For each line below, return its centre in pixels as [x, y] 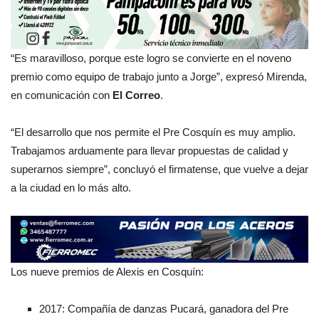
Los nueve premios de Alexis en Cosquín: [107, 272]
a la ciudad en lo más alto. [71, 187]
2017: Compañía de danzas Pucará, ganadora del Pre [164, 309]
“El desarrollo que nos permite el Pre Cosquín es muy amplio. [153, 132]
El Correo [135, 95]
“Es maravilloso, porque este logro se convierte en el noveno [151, 58]
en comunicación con [60, 95]
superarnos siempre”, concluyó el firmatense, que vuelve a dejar [159, 169]
